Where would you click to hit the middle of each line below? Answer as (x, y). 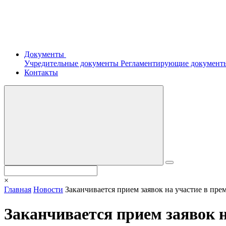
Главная (18, 189)
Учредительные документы (72, 63)
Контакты (41, 72)
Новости (48, 189)
